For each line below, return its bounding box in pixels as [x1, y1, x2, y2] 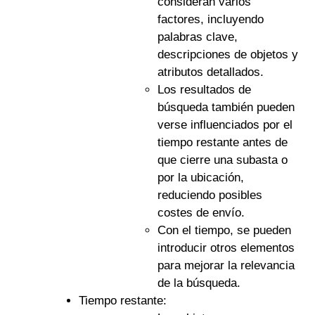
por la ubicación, [157, 170, 244, 184]
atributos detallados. [157, 65, 264, 79]
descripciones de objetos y [157, 47, 298, 61]
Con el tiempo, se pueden [157, 223, 291, 237]
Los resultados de [157, 82, 251, 96]
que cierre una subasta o [157, 153, 288, 167]
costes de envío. [157, 205, 245, 219]
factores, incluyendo [157, 12, 264, 26]
